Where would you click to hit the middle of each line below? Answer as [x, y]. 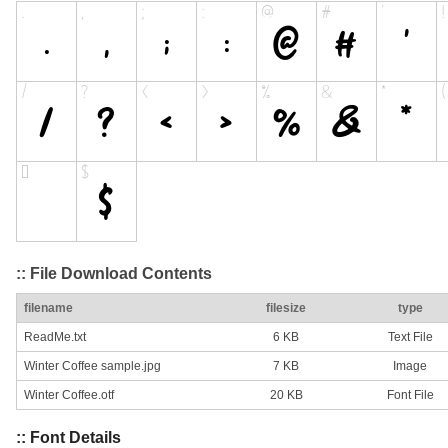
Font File [410, 395]
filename [48, 308]
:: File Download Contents [114, 273]
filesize [286, 308]
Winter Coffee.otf [69, 395]
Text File [410, 337]
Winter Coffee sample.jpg [92, 366]
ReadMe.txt [55, 337]
